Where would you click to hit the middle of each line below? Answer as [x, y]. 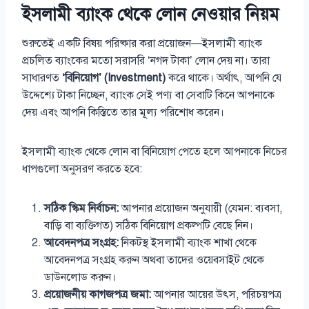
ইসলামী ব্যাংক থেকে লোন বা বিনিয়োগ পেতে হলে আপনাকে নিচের [154, 152]
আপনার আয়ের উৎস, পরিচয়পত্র [216, 295]
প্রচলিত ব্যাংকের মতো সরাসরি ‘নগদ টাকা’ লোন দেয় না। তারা [146, 61]
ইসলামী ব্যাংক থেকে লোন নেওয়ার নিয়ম [150, 14]
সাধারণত [42, 78]
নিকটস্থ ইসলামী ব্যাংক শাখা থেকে [188, 243]
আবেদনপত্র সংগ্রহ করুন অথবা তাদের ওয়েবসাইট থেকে [154, 260]
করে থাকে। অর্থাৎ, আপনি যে [223, 78]
